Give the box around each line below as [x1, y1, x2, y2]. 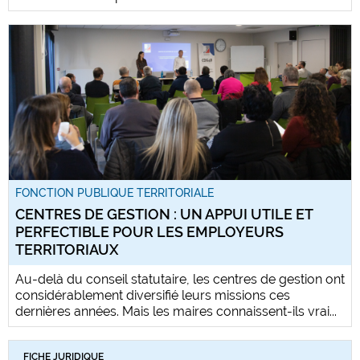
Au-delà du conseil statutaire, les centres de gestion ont [15, 272, 345, 288]
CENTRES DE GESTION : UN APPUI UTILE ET [15, 206, 313, 223]
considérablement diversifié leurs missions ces [15, 288, 290, 304]
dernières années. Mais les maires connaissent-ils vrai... [15, 304, 337, 320]
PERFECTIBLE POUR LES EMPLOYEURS [15, 223, 284, 241]
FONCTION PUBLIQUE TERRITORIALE [15, 186, 214, 200]
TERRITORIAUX [15, 241, 119, 259]
